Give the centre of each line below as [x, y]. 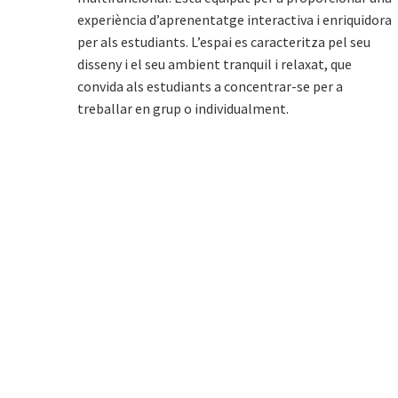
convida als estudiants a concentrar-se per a [210, 86]
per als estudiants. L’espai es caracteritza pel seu [224, 41]
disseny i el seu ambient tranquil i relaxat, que [215, 64]
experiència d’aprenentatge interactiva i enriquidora [235, 19]
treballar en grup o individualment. [183, 108]
